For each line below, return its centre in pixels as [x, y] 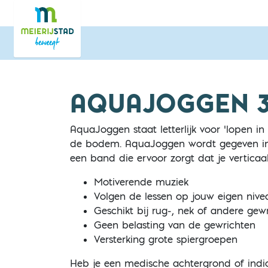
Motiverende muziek [141, 182]
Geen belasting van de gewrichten [175, 225]
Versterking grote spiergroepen [166, 239]
